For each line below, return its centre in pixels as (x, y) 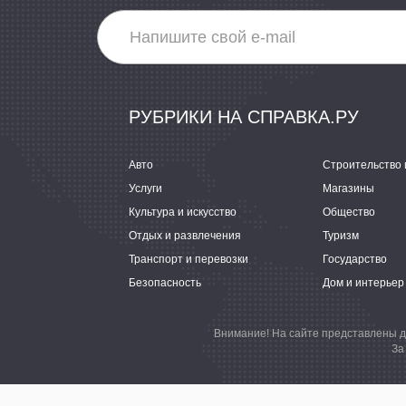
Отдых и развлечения (185, 236)
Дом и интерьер (363, 283)
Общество (349, 212)
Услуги (145, 188)
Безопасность (165, 283)
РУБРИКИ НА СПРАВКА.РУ (244, 117)
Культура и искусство (183, 212)
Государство (355, 259)
